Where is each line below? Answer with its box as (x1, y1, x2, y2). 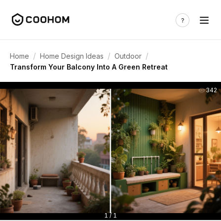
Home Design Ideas (40, 51, 104, 60)
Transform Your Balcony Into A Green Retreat (10, 63, 168, 71)
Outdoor (114, 51, 142, 60)
